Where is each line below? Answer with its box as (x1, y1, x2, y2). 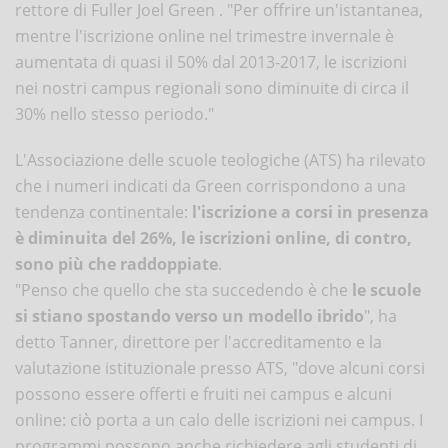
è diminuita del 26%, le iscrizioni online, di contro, (15, 226, 412, 249)
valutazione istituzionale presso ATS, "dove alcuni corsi (15, 356, 425, 379)
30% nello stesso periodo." (15, 102, 214, 125)
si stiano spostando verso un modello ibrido (15, 304, 364, 327)
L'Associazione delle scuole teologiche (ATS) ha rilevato (15, 148, 426, 171)
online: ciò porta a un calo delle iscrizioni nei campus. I (15, 408, 423, 431)
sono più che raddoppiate (15, 252, 218, 275)
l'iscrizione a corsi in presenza (192, 200, 429, 223)
